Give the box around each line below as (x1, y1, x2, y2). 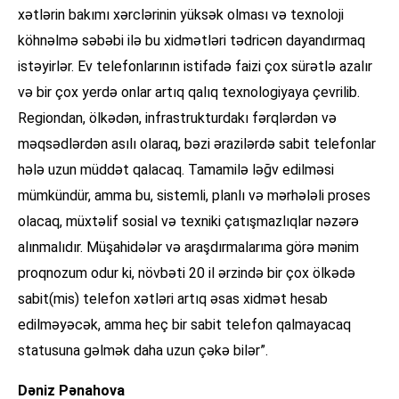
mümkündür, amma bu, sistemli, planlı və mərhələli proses (18, 187, 370, 205)
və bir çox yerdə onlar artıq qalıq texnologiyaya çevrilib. (18, 84, 360, 102)
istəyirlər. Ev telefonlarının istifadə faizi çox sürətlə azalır (18, 58, 372, 76)
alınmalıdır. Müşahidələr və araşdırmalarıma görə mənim (18, 239, 359, 256)
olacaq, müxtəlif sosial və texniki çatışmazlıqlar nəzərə (18, 213, 359, 231)
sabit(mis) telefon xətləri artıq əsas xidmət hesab (18, 290, 328, 308)
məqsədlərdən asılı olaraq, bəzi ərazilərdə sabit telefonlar (18, 135, 376, 153)
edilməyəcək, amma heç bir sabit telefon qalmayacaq (18, 316, 351, 334)
